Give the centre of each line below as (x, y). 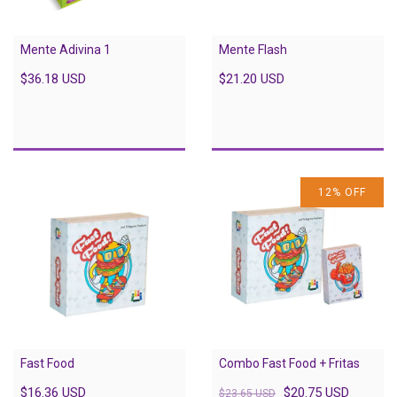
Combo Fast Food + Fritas (289, 363)
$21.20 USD (252, 78)
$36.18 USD (53, 78)
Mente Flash (253, 49)
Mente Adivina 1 (66, 49)
